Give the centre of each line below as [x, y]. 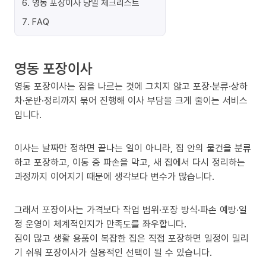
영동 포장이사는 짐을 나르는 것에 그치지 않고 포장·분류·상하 [131, 86]
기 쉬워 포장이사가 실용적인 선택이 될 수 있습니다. [113, 252]
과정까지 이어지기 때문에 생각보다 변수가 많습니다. [114, 176]
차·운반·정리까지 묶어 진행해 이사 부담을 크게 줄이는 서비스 [131, 100]
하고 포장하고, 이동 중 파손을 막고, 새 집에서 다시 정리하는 [130, 162]
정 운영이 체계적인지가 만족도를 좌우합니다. [100, 224]
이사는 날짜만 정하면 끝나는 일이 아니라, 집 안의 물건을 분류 [133, 148]
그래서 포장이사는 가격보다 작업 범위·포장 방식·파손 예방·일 [131, 210]
